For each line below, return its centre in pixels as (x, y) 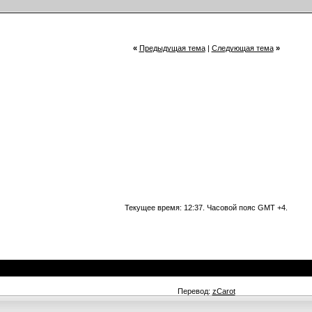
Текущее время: (154, 208)
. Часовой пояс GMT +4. (245, 208)
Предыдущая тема (172, 48)
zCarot (224, 291)
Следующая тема (242, 48)
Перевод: (195, 291)
